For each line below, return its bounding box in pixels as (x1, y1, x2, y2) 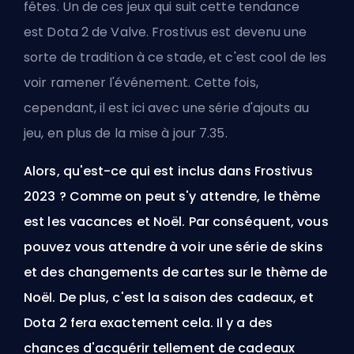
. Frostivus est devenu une (145, 23, 307, 42)
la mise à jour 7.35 (114, 124, 225, 143)
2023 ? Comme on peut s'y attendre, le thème (24, 187, 321, 206)
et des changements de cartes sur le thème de (24, 263, 328, 282)
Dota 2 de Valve (47, 23, 146, 42)
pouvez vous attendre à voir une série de (24, 238, 291, 257)
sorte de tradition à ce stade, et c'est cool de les (24, 48, 327, 67)
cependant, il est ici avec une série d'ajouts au (24, 99, 309, 118)
